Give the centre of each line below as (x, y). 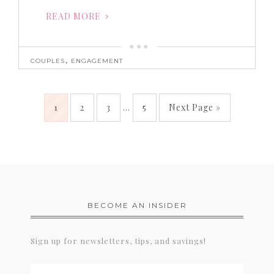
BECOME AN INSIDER (137, 206)
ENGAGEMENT (97, 61)
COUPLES (48, 61)
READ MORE (73, 17)
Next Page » (194, 108)
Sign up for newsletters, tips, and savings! (118, 241)
